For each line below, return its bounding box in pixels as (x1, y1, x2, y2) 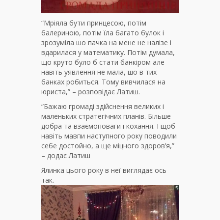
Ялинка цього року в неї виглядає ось (41, 165, 166, 175)
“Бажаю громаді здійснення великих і (41, 102, 164, 111)
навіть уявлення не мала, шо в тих (41, 67, 157, 77)
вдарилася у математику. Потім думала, (41, 48, 175, 57)
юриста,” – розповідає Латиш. (41, 87, 140, 97)
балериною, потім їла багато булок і (41, 28, 164, 38)
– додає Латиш (41, 151, 90, 161)
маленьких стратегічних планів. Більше (41, 111, 171, 121)
